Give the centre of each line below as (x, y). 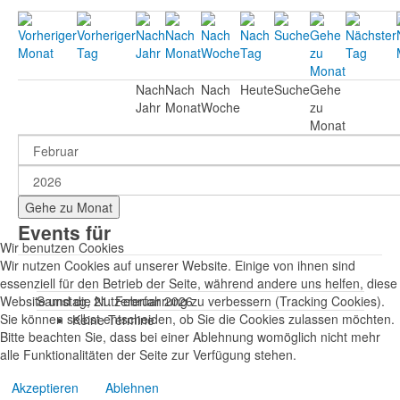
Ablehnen (132, 387)
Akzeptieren (45, 387)
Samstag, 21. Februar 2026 (114, 301)
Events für (64, 232)
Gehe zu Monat (69, 207)
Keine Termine (113, 320)
